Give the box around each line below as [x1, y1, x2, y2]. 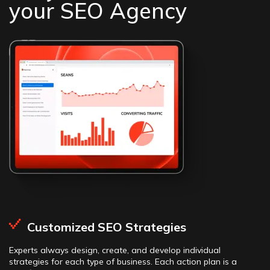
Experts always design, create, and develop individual [9, 244, 221, 256]
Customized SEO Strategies [27, 219, 186, 234]
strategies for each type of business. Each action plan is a [9, 256, 237, 267]
